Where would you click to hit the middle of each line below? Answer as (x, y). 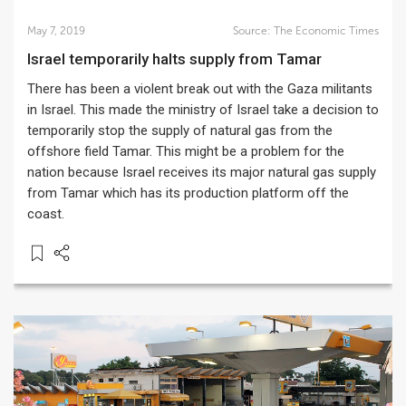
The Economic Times (326, 31)
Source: (253, 31)
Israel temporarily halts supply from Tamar (176, 59)
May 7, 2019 (56, 31)
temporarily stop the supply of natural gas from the (180, 130)
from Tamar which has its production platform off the (188, 193)
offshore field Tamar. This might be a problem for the (186, 151)
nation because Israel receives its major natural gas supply (202, 172)
